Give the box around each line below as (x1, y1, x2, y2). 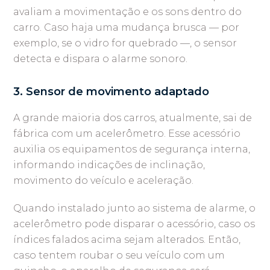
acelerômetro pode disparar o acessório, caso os (13, 218, 256, 230)
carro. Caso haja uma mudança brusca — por (13, 21, 240, 33)
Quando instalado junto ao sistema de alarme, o (13, 202, 256, 214)
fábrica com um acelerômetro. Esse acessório (13, 127, 241, 139)
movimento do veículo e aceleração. (13, 174, 194, 186)
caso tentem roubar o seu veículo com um (13, 249, 225, 261)
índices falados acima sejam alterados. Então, (13, 233, 241, 245)
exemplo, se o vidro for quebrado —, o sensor (13, 37, 237, 49)
